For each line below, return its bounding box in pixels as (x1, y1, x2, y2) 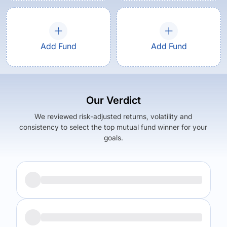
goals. (103, 133, 123, 142)
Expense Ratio (129, 204, 176, 213)
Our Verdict (86, 94, 141, 106)
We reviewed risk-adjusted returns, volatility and (34, 112, 193, 121)
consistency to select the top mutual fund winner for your (19, 123, 208, 131)
